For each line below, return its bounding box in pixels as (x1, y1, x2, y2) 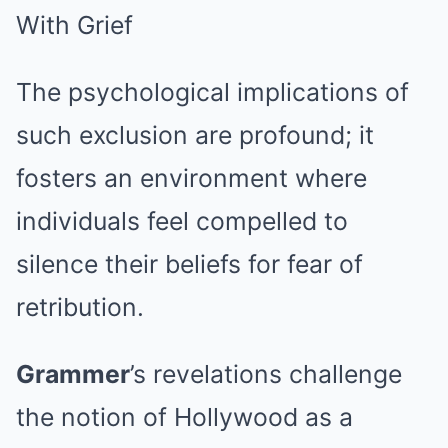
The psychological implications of (16, 77, 409, 108)
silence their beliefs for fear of (16, 249, 363, 280)
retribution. (16, 292, 144, 323)
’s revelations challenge (130, 359, 402, 390)
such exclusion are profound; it (16, 120, 374, 151)
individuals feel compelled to (16, 206, 348, 237)
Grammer (16, 359, 130, 390)
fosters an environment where (16, 163, 367, 194)
